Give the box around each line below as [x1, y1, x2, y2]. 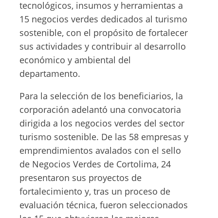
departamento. [19, 68, 80, 79]
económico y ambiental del [19, 54, 131, 66]
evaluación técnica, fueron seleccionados [19, 199, 188, 211]
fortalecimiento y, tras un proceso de [19, 185, 170, 197]
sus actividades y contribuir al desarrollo [19, 40, 186, 52]
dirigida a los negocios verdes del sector [19, 117, 184, 129]
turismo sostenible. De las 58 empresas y [19, 131, 188, 143]
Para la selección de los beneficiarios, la [19, 90, 183, 102]
